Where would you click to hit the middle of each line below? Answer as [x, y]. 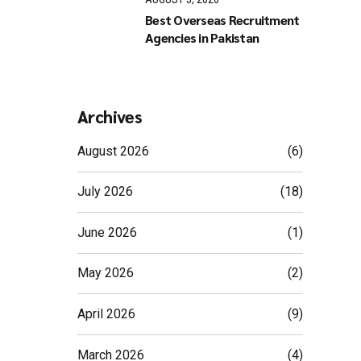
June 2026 [107, 232]
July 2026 [105, 192]
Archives [110, 116]
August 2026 [113, 151]
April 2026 [106, 314]
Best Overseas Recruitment [222, 20]
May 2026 [106, 273]
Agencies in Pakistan [202, 38]
